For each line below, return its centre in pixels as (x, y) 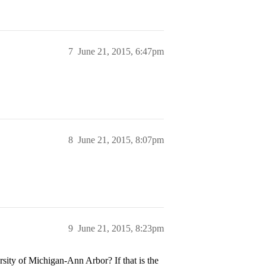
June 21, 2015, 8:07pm (121, 140)
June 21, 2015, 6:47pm (121, 51)
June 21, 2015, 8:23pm (121, 228)
